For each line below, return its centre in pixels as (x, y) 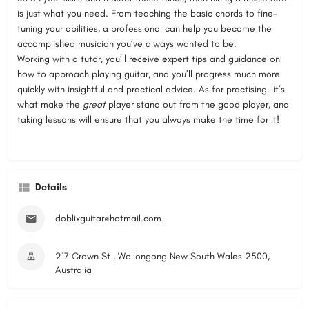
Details (51, 187)
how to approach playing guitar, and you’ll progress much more (149, 74)
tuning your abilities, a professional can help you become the (144, 28)
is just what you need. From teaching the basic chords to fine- (147, 13)
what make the (50, 104)
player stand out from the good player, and (197, 104)
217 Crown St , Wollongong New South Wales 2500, (162, 256)
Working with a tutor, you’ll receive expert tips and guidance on (149, 59)
